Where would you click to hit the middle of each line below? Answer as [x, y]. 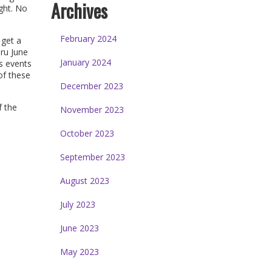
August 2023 [84, 180]
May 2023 [79, 251]
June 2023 [79, 228]
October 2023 [87, 133]
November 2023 [92, 109]
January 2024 [85, 62]
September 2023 [92, 157]
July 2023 [77, 204]
